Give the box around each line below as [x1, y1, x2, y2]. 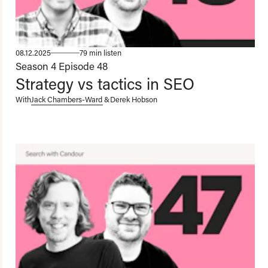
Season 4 [16, 59, 56, 73]
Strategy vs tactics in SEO [16, 73, 194, 95]
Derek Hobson [110, 95, 157, 105]
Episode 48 [59, 59, 108, 73]
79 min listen [80, 48, 121, 58]
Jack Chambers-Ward [31, 95, 102, 105]
